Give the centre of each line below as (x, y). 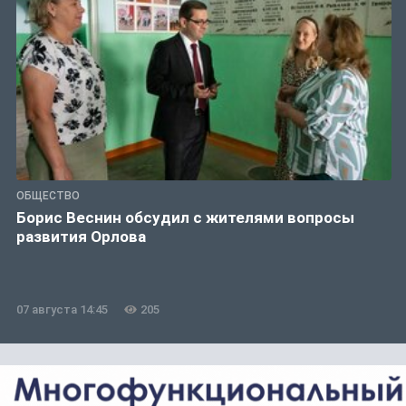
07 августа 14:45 (62, 310)
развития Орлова (81, 237)
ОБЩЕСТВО (48, 196)
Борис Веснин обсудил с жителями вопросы (185, 218)
